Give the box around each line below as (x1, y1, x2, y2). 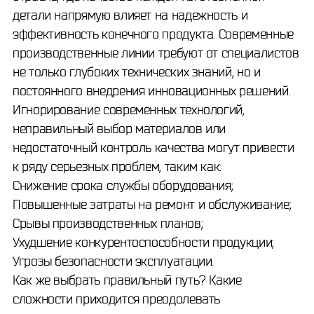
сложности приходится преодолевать (13, 292, 221, 306)
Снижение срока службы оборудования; (13, 178, 233, 192)
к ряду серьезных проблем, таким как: (13, 159, 222, 173)
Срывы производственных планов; (13, 216, 203, 230)
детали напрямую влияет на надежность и (13, 8, 248, 22)
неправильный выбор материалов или (13, 121, 226, 135)
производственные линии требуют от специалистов (13, 46, 299, 60)
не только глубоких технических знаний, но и (13, 64, 261, 78)
